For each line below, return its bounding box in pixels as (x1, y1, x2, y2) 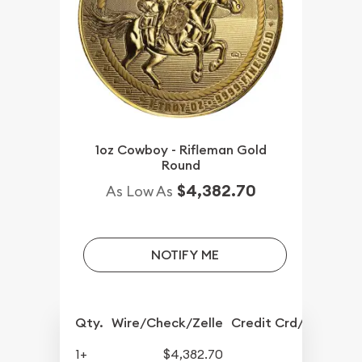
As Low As (106, 181, 173, 200)
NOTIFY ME (150, 246, 219, 263)
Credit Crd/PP (231, 314, 319, 331)
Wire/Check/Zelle (112, 314, 224, 331)
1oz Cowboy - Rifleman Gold (95, 141, 267, 158)
